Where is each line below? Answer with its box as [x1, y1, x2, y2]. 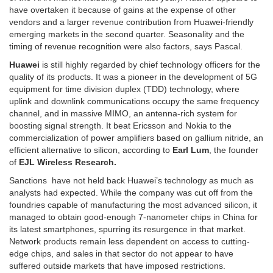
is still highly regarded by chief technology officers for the [40, 60, 260, 70]
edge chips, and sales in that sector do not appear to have [9, 249, 233, 259]
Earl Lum [172, 145, 209, 155]
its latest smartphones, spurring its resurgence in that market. [9, 224, 246, 235]
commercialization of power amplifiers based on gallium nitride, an [9, 133, 263, 143]
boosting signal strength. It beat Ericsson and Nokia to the [9, 121, 232, 131]
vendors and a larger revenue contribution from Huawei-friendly [9, 17, 253, 27]
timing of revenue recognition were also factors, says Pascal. [9, 41, 243, 52]
